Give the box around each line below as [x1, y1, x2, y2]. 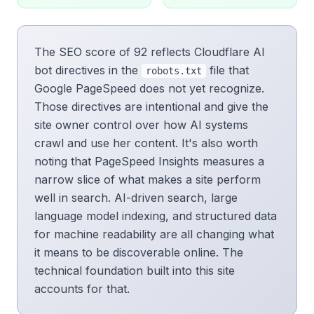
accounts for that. [34, 282, 130, 296]
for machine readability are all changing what [34, 227, 274, 241]
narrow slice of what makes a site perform [34, 172, 261, 186]
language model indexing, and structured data [34, 209, 277, 223]
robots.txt [146, 65, 202, 76]
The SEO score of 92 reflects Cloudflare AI [34, 45, 265, 59]
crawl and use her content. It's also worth [34, 136, 258, 150]
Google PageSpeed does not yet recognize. [34, 81, 264, 95]
